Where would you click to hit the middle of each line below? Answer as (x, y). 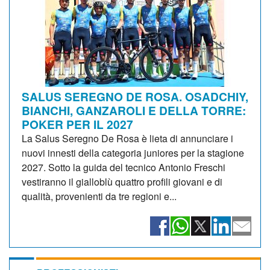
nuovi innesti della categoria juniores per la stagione (133, 152)
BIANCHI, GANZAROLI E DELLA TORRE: (134, 110)
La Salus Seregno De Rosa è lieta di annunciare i (127, 138)
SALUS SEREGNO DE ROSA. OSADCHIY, (135, 96)
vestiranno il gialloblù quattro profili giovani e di (122, 181)
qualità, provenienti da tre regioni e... (99, 196)
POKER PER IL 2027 (77, 124)
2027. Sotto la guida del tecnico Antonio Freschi (124, 167)
